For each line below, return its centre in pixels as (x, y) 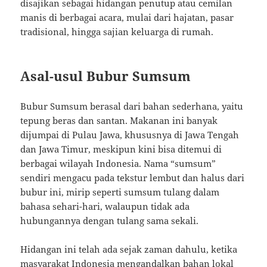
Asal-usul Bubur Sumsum (106, 76)
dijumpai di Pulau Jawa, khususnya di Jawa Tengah (130, 135)
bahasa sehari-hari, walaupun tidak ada (105, 207)
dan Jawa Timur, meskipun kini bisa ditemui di (121, 149)
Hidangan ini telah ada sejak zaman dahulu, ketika (129, 249)
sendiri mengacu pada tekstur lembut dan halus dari (133, 178)
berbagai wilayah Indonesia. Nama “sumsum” (118, 164)
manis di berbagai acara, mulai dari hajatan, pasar (127, 18)
